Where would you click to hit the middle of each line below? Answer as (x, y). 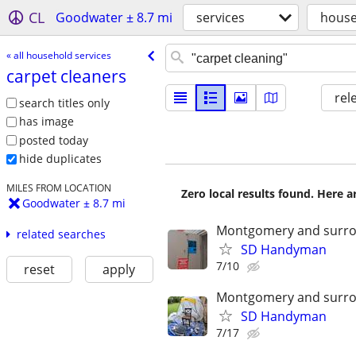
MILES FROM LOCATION (58, 188)
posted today (53, 140)
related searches (61, 234)
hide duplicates (60, 159)
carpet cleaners (66, 76)
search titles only (64, 103)
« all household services (58, 55)
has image (46, 122)
